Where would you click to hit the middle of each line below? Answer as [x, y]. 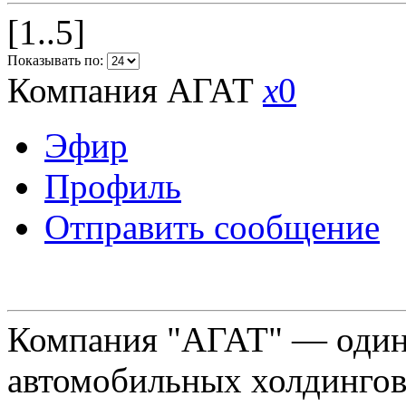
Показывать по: [57, 60]
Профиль [113, 186]
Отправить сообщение [212, 227]
